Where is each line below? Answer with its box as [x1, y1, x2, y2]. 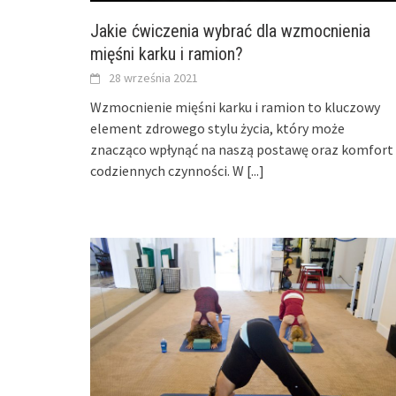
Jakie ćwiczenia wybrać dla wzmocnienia [90, 19, 370, 42]
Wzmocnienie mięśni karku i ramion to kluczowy [90, 97, 380, 116]
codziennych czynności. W [90, 161, 247, 179]
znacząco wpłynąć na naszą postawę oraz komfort [90, 140, 393, 158]
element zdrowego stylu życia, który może [90, 118, 345, 137]
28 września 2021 [109, 69, 198, 86]
